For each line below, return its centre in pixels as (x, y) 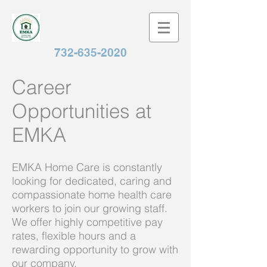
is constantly (131, 167)
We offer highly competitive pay (87, 222)
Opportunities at (82, 111)
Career (42, 87)
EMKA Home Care (56, 167)
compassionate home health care (92, 195)
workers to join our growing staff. (90, 208)
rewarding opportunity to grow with (95, 249)
